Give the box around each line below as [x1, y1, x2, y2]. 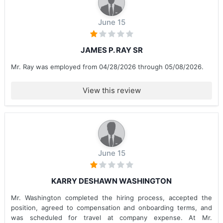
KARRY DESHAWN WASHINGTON [51, 176, 172, 186]
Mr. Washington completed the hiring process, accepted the [11, 194, 212, 202]
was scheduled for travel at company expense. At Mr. [11, 214, 212, 222]
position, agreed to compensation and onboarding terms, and [11, 204, 212, 212]
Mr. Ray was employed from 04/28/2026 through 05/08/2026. [11, 63, 204, 71]
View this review [82, 86, 141, 95]
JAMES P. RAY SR [80, 45, 143, 55]
